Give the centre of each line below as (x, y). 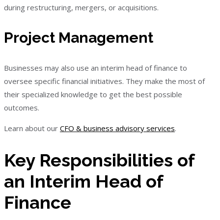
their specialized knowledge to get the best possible (93, 94)
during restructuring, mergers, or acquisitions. (81, 7)
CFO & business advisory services (117, 128)
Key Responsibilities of (99, 160)
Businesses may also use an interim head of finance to (96, 68)
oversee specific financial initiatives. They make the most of (104, 81)
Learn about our (32, 128)
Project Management (79, 37)
